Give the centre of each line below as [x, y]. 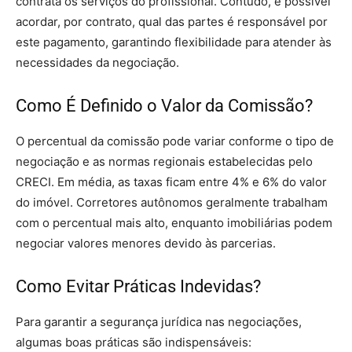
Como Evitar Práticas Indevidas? [138, 286]
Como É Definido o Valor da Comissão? [164, 105]
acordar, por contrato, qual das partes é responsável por [172, 21]
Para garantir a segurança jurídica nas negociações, [159, 321]
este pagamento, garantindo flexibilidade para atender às [174, 42]
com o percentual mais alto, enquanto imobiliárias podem [174, 222]
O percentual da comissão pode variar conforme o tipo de [175, 141]
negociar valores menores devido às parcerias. [146, 243]
